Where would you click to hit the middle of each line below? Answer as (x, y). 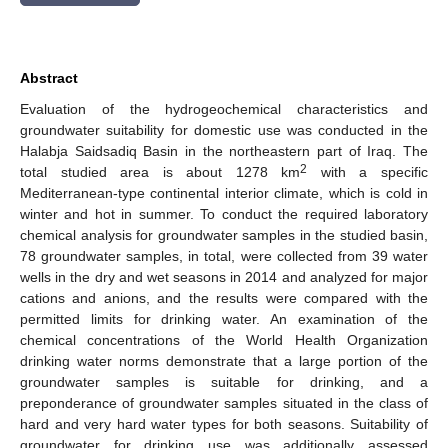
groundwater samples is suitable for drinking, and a (224, 381)
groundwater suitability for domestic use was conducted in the (224, 129)
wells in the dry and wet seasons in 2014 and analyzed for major (224, 276)
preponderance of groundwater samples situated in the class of (224, 402)
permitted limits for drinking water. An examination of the (224, 318)
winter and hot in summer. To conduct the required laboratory (224, 213)
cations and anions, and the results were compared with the (224, 297)
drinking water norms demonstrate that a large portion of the (224, 360)
